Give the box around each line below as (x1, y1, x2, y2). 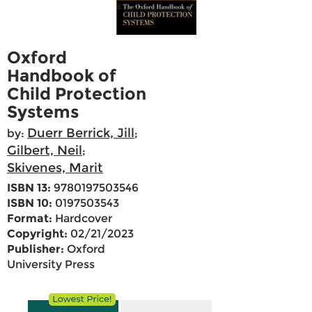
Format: (7, 212, 52, 226)
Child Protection (7, 84, 146, 104)
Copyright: (7, 227, 68, 241)
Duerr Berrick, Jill (27, 125, 134, 141)
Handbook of (7, 65, 116, 86)
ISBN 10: (7, 196, 52, 210)
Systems (7, 102, 79, 123)
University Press (7, 258, 95, 272)
